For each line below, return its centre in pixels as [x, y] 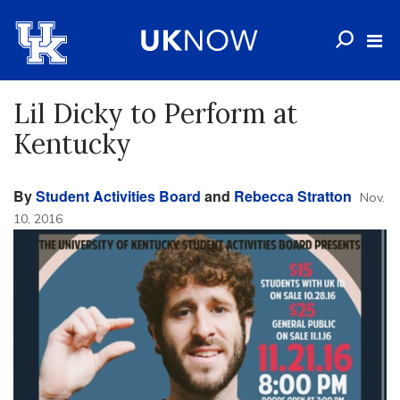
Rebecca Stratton [293, 196]
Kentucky [72, 144]
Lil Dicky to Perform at [155, 113]
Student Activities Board [118, 196]
